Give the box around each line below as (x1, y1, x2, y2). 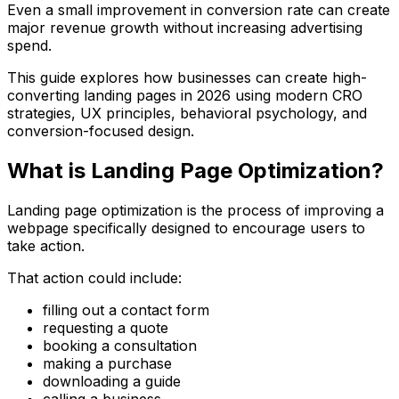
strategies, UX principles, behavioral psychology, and (7, 103, 367, 122)
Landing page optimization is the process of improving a (7, 200, 384, 219)
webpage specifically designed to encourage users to (7, 218, 365, 237)
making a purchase (43, 354, 172, 372)
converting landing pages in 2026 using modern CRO (7, 85, 362, 104)
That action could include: (7, 268, 182, 287)
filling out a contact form (43, 300, 209, 319)
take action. (7, 236, 85, 255)
